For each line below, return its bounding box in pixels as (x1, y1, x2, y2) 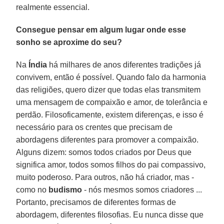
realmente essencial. (16, 2, 90, 11)
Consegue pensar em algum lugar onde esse (16, 25, 186, 34)
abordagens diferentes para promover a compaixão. (16, 135, 199, 144)
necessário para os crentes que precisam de (16, 122, 173, 131)
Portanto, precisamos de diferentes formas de (16, 197, 176, 206)
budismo (48, 185, 82, 194)
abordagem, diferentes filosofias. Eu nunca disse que (16, 210, 204, 219)
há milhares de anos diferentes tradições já (47, 60, 201, 69)
